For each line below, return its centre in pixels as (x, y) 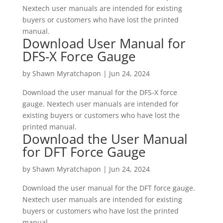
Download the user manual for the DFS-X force (100, 92)
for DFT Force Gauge (84, 152)
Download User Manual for (104, 43)
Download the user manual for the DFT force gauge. (109, 188)
